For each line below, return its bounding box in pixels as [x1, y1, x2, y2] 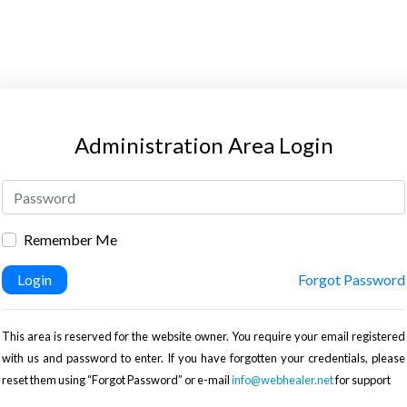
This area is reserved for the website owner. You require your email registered [2, 328, 405, 343]
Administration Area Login [74, 132, 333, 158]
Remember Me [24, 231, 117, 248]
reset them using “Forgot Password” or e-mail [2, 372, 232, 387]
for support [333, 372, 391, 387]
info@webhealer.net [232, 372, 333, 387]
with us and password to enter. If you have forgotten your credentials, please [2, 350, 405, 365]
